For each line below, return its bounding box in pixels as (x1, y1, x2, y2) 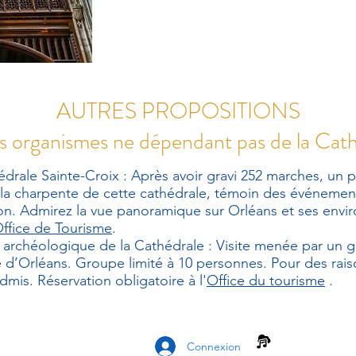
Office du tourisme (207, 272, 325, 289)
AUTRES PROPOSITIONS (56, 95, 300, 127)
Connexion (187, 339, 241, 354)
